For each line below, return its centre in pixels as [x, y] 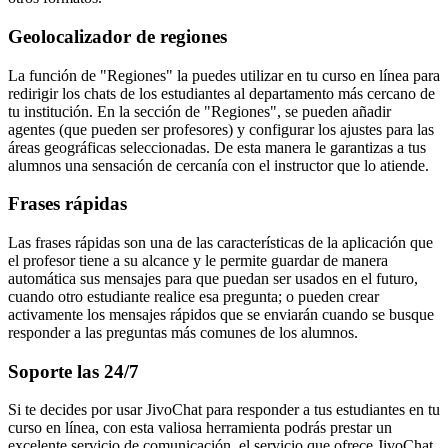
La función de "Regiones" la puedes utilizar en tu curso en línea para [224, 75]
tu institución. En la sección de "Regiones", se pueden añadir [199, 111]
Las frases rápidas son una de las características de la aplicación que [220, 242]
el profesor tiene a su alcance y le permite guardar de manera [198, 260]
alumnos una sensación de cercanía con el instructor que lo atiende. [218, 165]
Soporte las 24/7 [73, 371]
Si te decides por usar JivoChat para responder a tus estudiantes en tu [224, 410]
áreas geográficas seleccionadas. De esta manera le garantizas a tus [217, 147]
